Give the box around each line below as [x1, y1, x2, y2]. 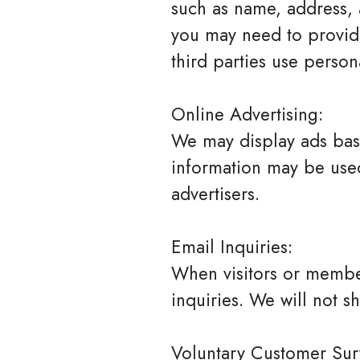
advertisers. [171, 181, 260, 207]
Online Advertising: [171, 101, 323, 127]
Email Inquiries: [171, 234, 292, 260]
